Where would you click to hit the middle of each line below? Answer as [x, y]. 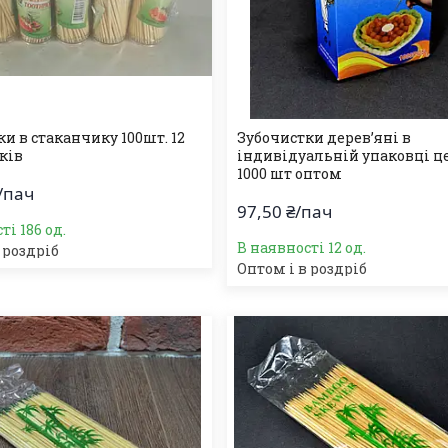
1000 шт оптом [290, 173]
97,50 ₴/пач [285, 211]
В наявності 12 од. [302, 247]
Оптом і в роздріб [302, 268]
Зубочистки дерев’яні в [324, 137]
